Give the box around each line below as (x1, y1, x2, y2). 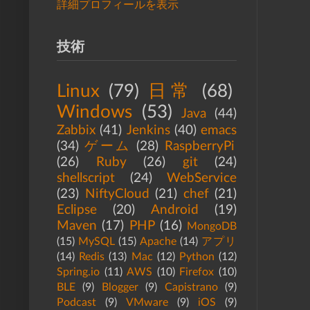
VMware (126, 297, 168, 308)
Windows (57, 103, 132, 121)
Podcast (57, 297, 96, 308)
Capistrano (164, 282, 218, 293)
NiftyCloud (84, 188, 149, 201)
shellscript (57, 172, 115, 185)
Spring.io (57, 266, 100, 277)
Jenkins (126, 124, 170, 137)
